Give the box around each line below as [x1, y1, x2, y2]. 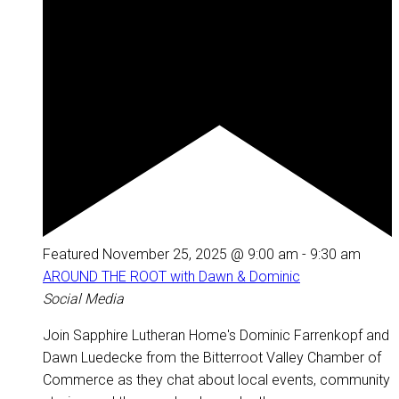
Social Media [43, 289, 124, 307]
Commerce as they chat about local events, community [43, 370, 390, 388]
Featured [43, 245, 99, 263]
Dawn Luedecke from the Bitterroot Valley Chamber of [43, 348, 381, 366]
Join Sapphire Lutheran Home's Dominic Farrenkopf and [43, 326, 389, 344]
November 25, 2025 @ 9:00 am [102, 245, 298, 263]
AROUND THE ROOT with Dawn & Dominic [43, 267, 300, 285]
